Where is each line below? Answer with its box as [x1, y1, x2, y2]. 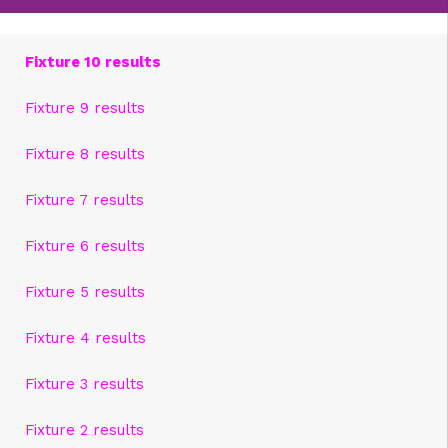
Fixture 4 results [25, 329, 146, 347]
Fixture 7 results [25, 191, 144, 209]
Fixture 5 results [25, 283, 145, 301]
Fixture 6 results [25, 237, 145, 255]
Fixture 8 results [25, 145, 145, 163]
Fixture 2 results [25, 421, 144, 439]
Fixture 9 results [25, 99, 145, 117]
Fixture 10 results [25, 53, 161, 71]
